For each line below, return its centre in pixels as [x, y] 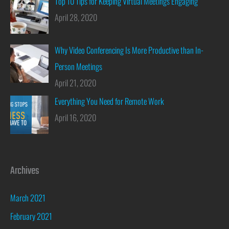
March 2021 [28, 198]
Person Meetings [79, 66]
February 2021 [31, 216]
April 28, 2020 [76, 17]
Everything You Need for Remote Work [110, 101]
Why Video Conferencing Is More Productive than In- [129, 50]
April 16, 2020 [76, 118]
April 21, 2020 [76, 83]
